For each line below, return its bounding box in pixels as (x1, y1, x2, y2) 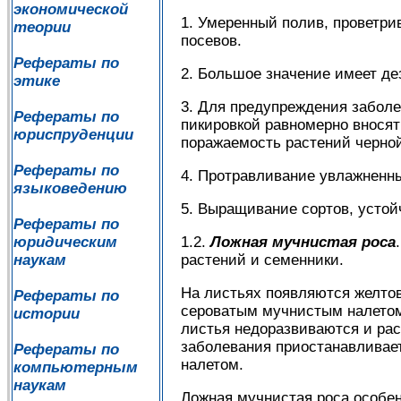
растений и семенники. (181, 252, 344, 269)
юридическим (13, 234, 117, 251)
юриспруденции (13, 126, 133, 143)
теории (13, 19, 71, 36)
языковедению (13, 180, 127, 197)
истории (13, 305, 80, 322)
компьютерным (13, 359, 138, 376)
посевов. (181, 32, 242, 50)
